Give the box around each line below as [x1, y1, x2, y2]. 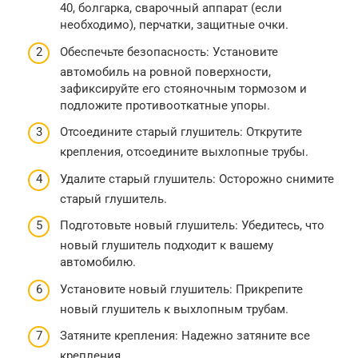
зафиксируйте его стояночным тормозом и [60, 81, 307, 96]
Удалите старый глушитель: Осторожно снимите [60, 171, 334, 186]
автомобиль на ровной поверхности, [60, 64, 271, 79]
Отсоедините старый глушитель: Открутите [60, 125, 302, 140]
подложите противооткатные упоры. [60, 97, 270, 113]
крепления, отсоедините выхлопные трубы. [60, 145, 308, 160]
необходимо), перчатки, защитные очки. [60, 18, 288, 33]
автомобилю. [60, 255, 136, 270]
